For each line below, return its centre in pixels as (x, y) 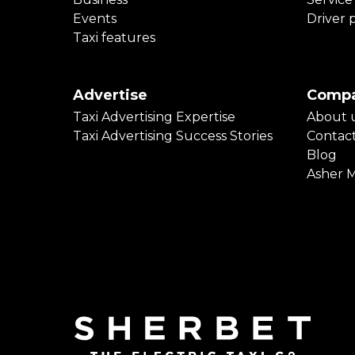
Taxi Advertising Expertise (154, 116)
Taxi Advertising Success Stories (173, 136)
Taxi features (114, 37)
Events (95, 18)
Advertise (110, 95)
